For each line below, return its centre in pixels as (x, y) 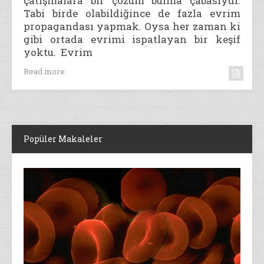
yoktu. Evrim (58, 52)
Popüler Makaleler (63, 138)
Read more (44, 71)
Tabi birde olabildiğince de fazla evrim (132, 13)
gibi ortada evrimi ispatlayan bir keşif (132, 39)
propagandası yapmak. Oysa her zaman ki (132, 26)
